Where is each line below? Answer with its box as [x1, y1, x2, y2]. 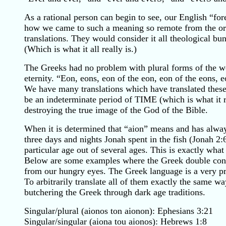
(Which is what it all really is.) [24, 44, 137, 54]
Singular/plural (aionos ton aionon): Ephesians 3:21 [24, 206, 213, 216]
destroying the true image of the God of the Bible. [24, 105, 208, 115]
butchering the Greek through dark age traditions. [24, 187, 205, 197]
